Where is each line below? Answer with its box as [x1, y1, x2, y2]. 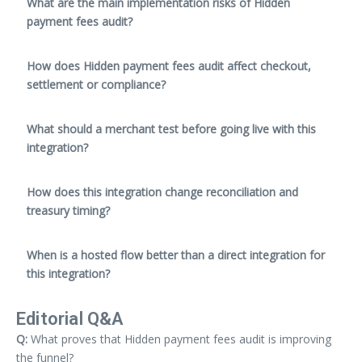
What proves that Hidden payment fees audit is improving [27, 330, 331, 347]
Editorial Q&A [16, 308, 124, 329]
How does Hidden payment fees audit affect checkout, [27, 57, 311, 74]
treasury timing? [27, 202, 110, 218]
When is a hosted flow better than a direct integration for [27, 246, 325, 263]
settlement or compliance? [27, 76, 166, 92]
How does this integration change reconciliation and [27, 183, 298, 200]
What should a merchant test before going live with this [27, 120, 316, 137]
